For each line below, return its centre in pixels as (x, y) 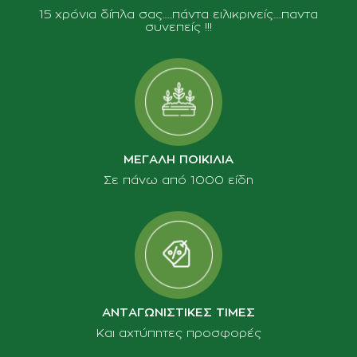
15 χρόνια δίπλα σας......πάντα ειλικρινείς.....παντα (178, 14)
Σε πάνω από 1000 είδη (178, 180)
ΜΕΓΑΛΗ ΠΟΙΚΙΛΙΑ (178, 159)
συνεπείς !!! (178, 27)
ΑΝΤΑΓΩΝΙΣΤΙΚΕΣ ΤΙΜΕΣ (178, 312)
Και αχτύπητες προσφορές (178, 333)
